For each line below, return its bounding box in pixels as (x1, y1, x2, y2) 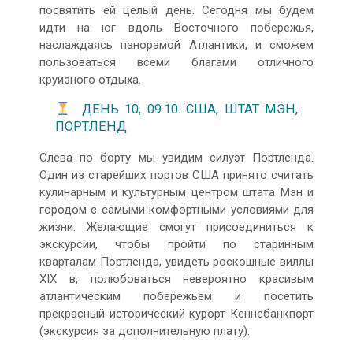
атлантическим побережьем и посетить (39, 288, 314, 303)
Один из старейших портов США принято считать (39, 167, 314, 182)
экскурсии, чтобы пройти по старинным (39, 236, 314, 251)
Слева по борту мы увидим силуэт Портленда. (39, 150, 314, 165)
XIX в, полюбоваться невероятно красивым (39, 271, 314, 286)
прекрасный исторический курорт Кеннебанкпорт (39, 306, 314, 321)
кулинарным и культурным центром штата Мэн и (39, 184, 314, 199)
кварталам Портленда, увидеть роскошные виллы (39, 254, 314, 269)
